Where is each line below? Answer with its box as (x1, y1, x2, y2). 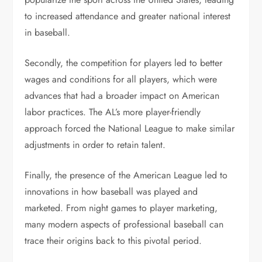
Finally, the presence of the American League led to (25, 168, 228, 182)
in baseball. (25, 26, 71, 39)
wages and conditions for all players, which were (25, 73, 218, 86)
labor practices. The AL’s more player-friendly (25, 105, 201, 119)
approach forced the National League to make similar (25, 122, 235, 135)
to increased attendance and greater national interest (25, 9, 231, 23)
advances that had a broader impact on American (25, 89, 220, 102)
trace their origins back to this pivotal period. (25, 234, 202, 247)
